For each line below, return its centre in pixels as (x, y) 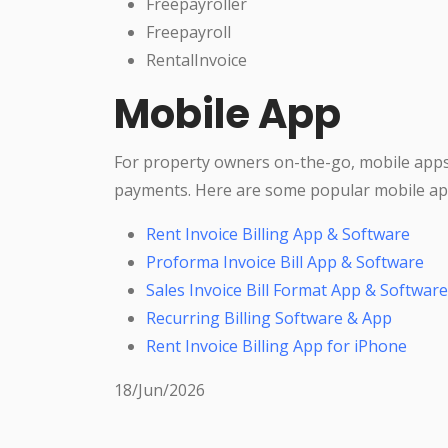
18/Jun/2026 (159, 389)
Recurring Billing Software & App (269, 317)
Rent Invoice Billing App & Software (278, 233)
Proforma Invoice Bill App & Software (285, 261)
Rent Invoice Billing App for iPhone (276, 345)
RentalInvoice (196, 59)
